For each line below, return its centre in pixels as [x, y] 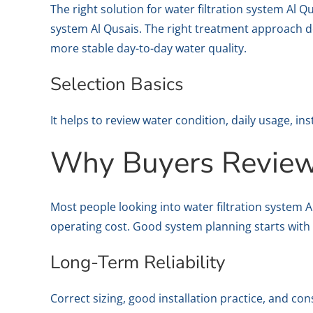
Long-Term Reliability [138, 263]
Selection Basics [117, 85]
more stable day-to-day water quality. [148, 49]
